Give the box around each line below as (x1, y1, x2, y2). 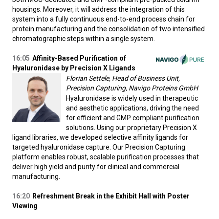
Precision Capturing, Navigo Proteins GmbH (66, 84, 198, 92)
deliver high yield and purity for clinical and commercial (12, 163, 179, 171)
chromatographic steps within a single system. (12, 35, 155, 43)
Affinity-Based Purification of (32, 54, 126, 63)
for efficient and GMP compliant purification (66, 114, 199, 122)
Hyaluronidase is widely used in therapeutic (66, 94, 198, 103)
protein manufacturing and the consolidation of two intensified (12, 25, 205, 33)
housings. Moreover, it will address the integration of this (12, 5, 185, 14)
